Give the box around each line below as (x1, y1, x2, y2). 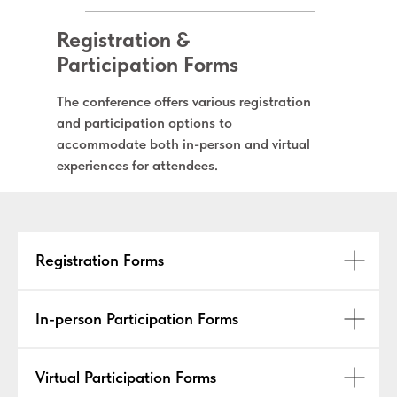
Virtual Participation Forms (35, 368, 216, 386)
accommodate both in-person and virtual (57, 136, 310, 152)
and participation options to (57, 114, 232, 131)
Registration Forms (35, 251, 164, 269)
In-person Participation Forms (35, 309, 238, 328)
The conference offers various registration (57, 93, 311, 110)
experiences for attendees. (57, 157, 218, 174)
